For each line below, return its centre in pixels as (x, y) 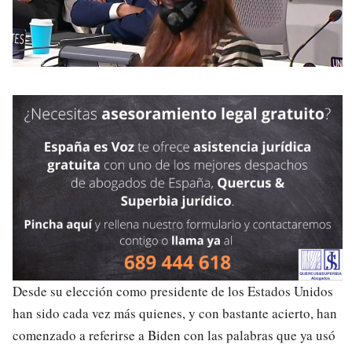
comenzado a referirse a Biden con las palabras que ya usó (174, 335)
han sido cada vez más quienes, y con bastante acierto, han (175, 313)
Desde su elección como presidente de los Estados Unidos (173, 291)
